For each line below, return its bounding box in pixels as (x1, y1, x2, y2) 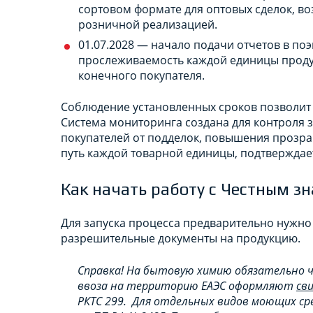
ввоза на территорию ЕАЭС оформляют (78, 277, 296, 293)
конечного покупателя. (78, 67, 205, 83)
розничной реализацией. (78, 16, 217, 32)
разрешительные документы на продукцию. (61, 230, 300, 246)
